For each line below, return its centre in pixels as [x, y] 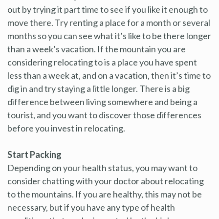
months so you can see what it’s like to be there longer [109, 35]
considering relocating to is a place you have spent [102, 62]
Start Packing [34, 154]
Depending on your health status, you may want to [102, 167]
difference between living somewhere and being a [102, 101]
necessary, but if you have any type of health [91, 207]
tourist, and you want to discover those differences [104, 115]
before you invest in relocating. [66, 128]
